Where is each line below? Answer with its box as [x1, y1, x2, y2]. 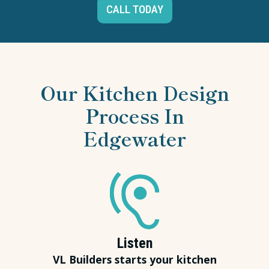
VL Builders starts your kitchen [52, 252, 217, 267]
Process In [85, 101, 184, 130]
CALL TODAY [106, 2, 163, 17]
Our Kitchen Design [40, 79, 229, 107]
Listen [116, 235, 153, 252]
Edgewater [83, 124, 186, 153]
